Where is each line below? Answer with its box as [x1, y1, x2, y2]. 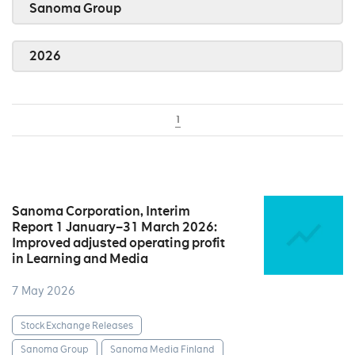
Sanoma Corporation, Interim [12, 203, 190, 219]
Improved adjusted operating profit [12, 235, 225, 251]
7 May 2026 [12, 284, 75, 298]
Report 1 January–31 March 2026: [12, 219, 217, 235]
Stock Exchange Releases [21, 319, 133, 331]
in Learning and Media [12, 250, 148, 267]
